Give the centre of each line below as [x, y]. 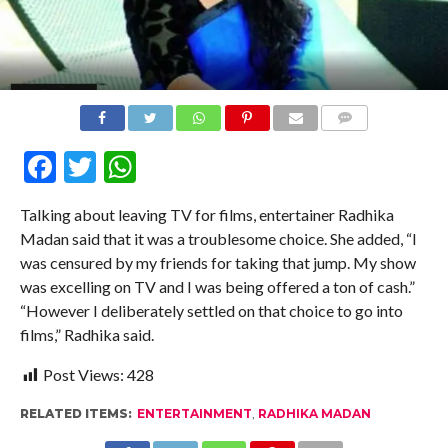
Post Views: [83, 374]
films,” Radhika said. [86, 334]
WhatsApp [212, 166]
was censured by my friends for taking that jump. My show [217, 262]
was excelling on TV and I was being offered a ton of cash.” [217, 286]
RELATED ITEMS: [75, 413]
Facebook [125, 166]
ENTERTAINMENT [194, 413]
